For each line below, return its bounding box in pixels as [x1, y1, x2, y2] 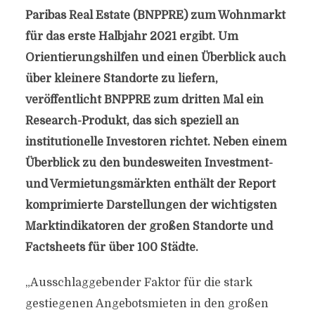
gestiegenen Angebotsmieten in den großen [25, 297, 269, 310]
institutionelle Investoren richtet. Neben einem [25, 136, 287, 148]
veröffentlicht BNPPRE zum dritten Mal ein [25, 94, 264, 106]
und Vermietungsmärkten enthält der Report [25, 178, 276, 191]
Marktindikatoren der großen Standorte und [25, 220, 273, 233]
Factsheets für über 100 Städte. [25, 241, 198, 254]
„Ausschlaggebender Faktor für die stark [25, 276, 252, 289]
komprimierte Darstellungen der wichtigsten [25, 199, 277, 212]
